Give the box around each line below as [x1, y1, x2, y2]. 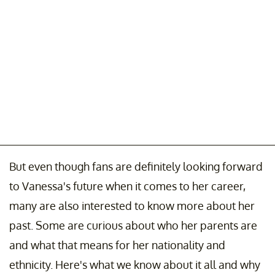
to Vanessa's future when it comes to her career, [9, 179, 246, 193]
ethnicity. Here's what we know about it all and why [9, 257, 260, 271]
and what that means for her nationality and [9, 238, 225, 252]
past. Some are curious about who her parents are [9, 218, 257, 232]
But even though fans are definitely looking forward [9, 159, 263, 173]
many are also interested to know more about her [9, 198, 255, 212]
